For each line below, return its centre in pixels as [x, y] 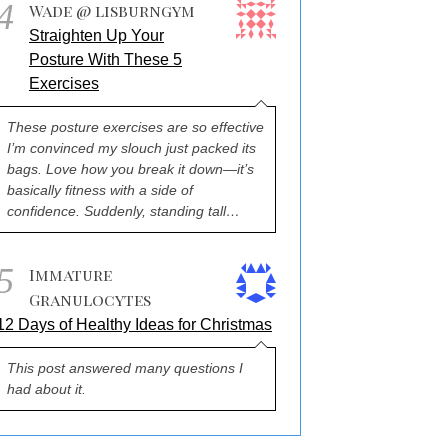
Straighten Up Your [96, 35]
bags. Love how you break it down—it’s [130, 169]
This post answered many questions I [125, 368]
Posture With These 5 [105, 59]
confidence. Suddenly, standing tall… [123, 211]
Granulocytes [90, 299]
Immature [70, 274]
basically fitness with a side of [100, 190]
